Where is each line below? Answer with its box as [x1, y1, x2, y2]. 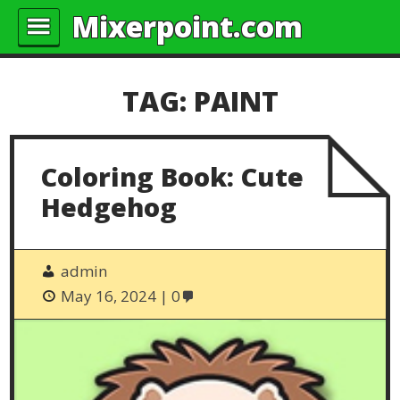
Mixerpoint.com [72, 7, 304, 46]
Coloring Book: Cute [41, 159, 304, 194]
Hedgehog [41, 189, 178, 224]
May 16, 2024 [61, 286, 157, 306]
